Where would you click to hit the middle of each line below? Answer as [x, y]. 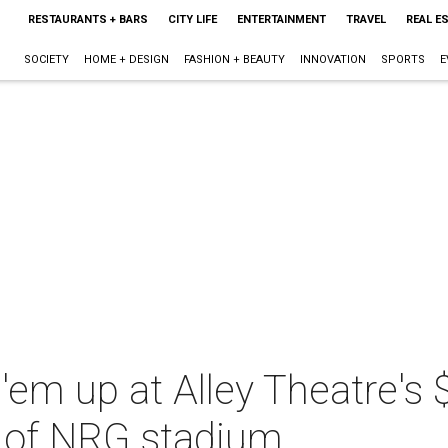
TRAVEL [365, 19]
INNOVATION [332, 59]
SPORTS [402, 59]
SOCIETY [46, 59]
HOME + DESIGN [126, 59]
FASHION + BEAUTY [234, 59]
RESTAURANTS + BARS [87, 19]
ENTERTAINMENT [281, 19]
